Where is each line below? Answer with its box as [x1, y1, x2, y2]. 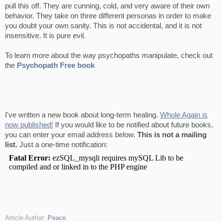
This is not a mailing [137, 131, 207, 139]
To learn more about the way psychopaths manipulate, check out [5, 52, 213, 59]
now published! [5, 121, 53, 129]
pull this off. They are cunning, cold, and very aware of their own [5, 2, 210, 10]
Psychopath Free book [17, 61, 95, 69]
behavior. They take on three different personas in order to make [5, 12, 211, 20]
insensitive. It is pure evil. [5, 32, 86, 40]
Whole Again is [160, 111, 208, 119]
